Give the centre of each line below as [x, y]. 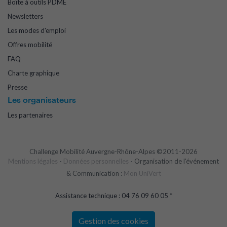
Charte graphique [33, 73]
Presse [17, 87]
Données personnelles [96, 161]
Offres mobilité [30, 45]
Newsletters [25, 16]
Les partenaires [30, 115]
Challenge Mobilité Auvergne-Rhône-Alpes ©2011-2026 [113, 152]
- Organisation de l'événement [174, 161]
